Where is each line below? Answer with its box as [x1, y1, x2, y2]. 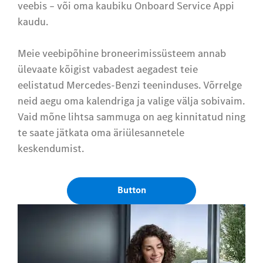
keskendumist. [18, 141, 84, 156]
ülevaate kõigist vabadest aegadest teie [18, 62, 198, 76]
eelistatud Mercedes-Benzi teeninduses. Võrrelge [18, 78, 242, 92]
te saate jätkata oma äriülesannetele [18, 126, 184, 140]
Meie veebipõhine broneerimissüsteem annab [18, 46, 226, 60]
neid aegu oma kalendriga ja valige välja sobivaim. [18, 94, 245, 108]
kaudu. [18, 15, 48, 29]
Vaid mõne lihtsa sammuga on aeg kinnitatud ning [18, 110, 245, 124]
